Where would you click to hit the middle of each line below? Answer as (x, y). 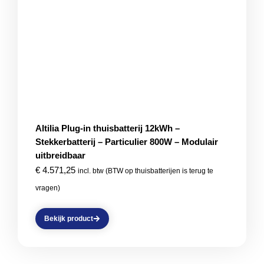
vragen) (48, 188)
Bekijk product (69, 219)
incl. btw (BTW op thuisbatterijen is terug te (146, 171)
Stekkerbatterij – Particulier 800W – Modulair (127, 142)
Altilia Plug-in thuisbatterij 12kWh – (108, 128)
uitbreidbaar (60, 155)
